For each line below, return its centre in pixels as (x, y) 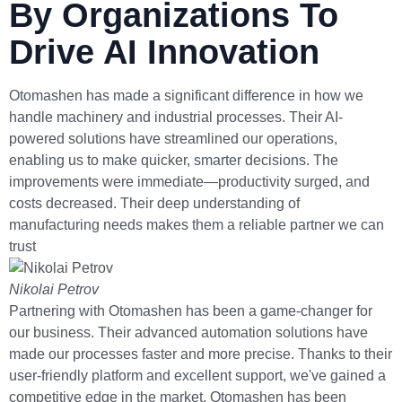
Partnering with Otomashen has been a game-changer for (191, 311)
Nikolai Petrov (54, 289)
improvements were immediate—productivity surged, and (189, 182)
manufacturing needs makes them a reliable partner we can (197, 225)
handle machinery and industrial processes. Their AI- (176, 117)
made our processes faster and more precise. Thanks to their (201, 354)
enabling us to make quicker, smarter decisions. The (174, 160)
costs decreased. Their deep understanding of (154, 203)
